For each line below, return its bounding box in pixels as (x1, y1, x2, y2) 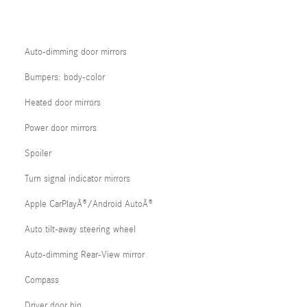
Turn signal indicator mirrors (25, 173, 130, 184)
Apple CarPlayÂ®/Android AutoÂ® (25, 199, 153, 210)
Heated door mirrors (25, 97, 101, 108)
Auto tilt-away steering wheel (25, 224, 136, 235)
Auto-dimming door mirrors (25, 47, 127, 58)
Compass (25, 275, 59, 286)
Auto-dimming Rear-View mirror (25, 249, 145, 260)
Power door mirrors (25, 123, 97, 134)
